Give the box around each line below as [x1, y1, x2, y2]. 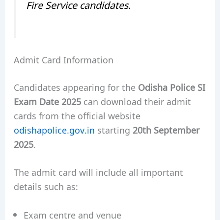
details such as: [13, 180, 78, 193]
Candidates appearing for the [13, 80, 138, 93]
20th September [132, 123, 199, 136]
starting [94, 123, 133, 136]
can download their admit [81, 94, 191, 108]
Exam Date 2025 [13, 94, 81, 108]
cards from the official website [13, 109, 140, 122]
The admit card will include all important [13, 165, 183, 179]
